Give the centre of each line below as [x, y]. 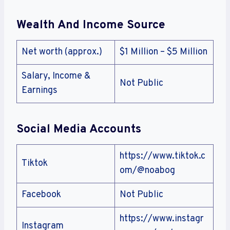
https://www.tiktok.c [162, 157]
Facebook [41, 195]
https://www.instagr [162, 219]
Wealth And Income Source [91, 25]
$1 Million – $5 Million [164, 52]
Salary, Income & [56, 76]
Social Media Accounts [79, 129]
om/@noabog [147, 171]
